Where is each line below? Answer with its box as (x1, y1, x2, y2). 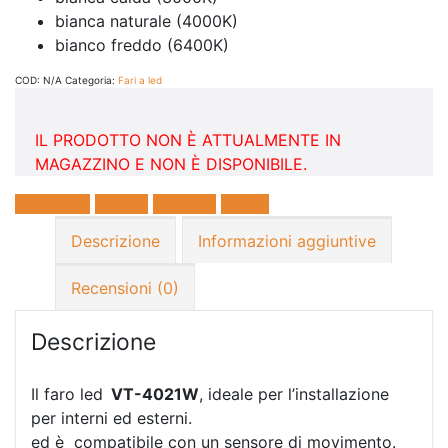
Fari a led (118, 73, 162, 86)
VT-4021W (103, 384, 199, 405)
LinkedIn (153, 193, 216, 214)
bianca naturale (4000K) (55, 10, 238, 31)
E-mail (221, 193, 269, 214)
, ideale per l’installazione (199, 384, 389, 405)
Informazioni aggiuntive (198, 230, 376, 251)
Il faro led (31, 384, 103, 405)
